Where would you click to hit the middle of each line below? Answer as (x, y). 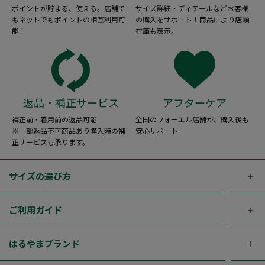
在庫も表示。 (157, 30)
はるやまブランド (44, 243)
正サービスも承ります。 (51, 141)
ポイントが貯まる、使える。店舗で (69, 8)
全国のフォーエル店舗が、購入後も (192, 119)
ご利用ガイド (35, 209)
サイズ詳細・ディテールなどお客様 (192, 8)
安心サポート (157, 130)
